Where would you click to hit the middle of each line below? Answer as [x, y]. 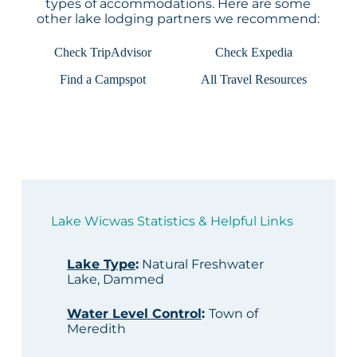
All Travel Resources [254, 80]
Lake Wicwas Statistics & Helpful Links [173, 222]
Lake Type [101, 265]
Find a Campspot [103, 80]
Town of [233, 314]
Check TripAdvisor [103, 53]
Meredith [96, 329]
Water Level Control [134, 314]
